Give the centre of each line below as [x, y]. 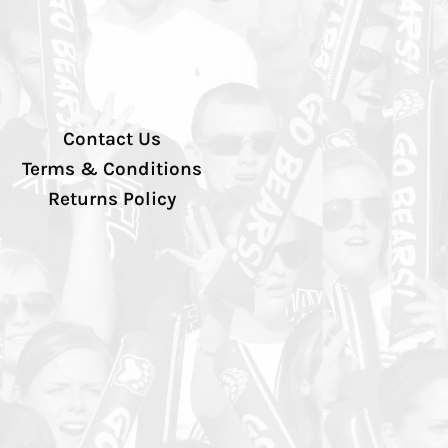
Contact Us [112, 138]
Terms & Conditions [112, 168]
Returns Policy [112, 198]
